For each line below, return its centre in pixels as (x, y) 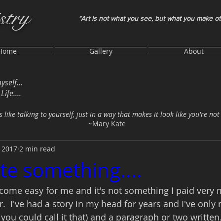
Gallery (101, 51)
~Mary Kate (107, 124)
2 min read (37, 148)
